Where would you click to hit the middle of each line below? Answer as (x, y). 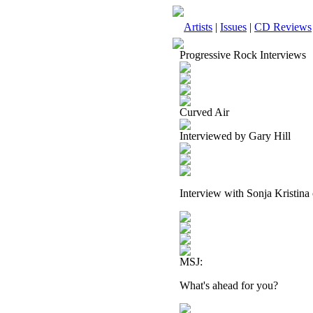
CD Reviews (283, 27)
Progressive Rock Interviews (243, 55)
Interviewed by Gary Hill (235, 136)
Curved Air (204, 112)
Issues (233, 27)
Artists (198, 27)
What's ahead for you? (229, 285)
